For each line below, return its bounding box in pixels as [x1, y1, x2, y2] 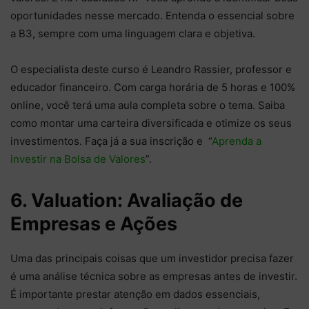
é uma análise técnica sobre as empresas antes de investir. [10, 270, 297, 283]
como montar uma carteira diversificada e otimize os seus [10, 117, 292, 130]
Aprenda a [212, 134, 261, 148]
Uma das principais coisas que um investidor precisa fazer [10, 252, 294, 266]
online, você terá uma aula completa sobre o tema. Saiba [10, 99, 285, 112]
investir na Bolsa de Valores [10, 152, 146, 166]
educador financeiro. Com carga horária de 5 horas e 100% [10, 81, 295, 94]
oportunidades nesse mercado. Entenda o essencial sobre [10, 9, 295, 23]
